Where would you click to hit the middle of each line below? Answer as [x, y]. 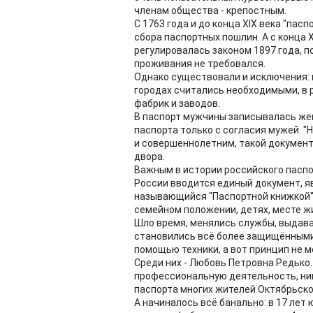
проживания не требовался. [200, 64]
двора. [150, 156]
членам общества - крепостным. [210, 10]
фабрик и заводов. [177, 103]
